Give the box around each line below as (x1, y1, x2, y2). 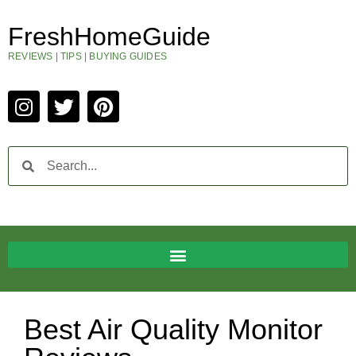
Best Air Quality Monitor (24, 313, 323, 346)
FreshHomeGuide (8, 22, 211, 51)
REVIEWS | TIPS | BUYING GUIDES (8, 51, 167, 62)
